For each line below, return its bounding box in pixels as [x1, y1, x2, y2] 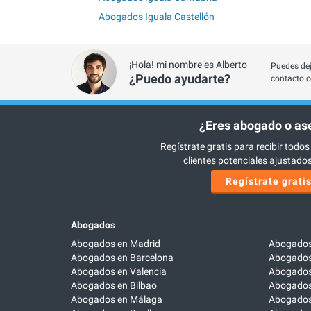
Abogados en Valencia [71, 266, 167, 278]
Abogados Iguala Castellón [99, 10, 215, 22]
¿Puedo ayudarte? [128, 72, 230, 87]
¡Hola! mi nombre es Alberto [128, 59, 247, 71]
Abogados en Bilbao [71, 280, 157, 292]
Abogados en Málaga [71, 294, 162, 305]
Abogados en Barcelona [71, 252, 174, 264]
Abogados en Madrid [71, 238, 160, 250]
